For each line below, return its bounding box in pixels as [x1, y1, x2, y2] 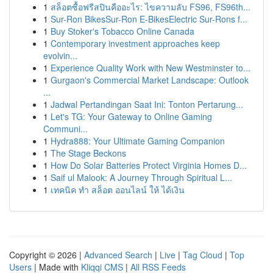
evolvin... [43, 49, 77, 62]
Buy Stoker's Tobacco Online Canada [51, 25, 194, 37]
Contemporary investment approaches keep [51, 37, 220, 49]
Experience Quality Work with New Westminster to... [51, 62, 250, 74]
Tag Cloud [183, 249, 222, 261]
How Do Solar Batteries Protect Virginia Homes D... [51, 159, 247, 171]
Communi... [43, 122, 88, 135]
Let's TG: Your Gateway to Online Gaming [51, 110, 212, 122]
